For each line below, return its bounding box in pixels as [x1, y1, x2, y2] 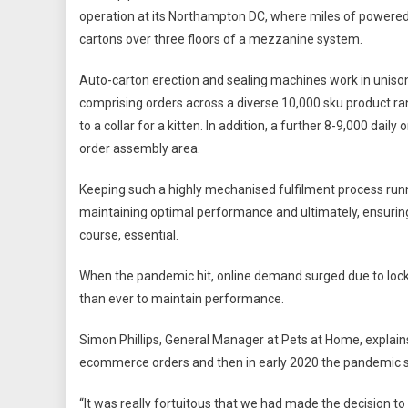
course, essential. [79, 227, 178, 242]
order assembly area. [79, 140, 203, 156]
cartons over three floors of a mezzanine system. [79, 31, 362, 46]
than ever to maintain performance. [79, 291, 284, 306]
